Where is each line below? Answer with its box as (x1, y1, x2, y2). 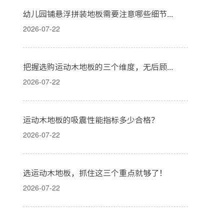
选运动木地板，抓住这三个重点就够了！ (23, 169, 167, 177)
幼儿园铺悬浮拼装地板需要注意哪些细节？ (167, 10, 173, 18)
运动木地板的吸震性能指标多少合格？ (23, 116, 159, 124)
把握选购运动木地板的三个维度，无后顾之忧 (167, 63, 173, 71)
